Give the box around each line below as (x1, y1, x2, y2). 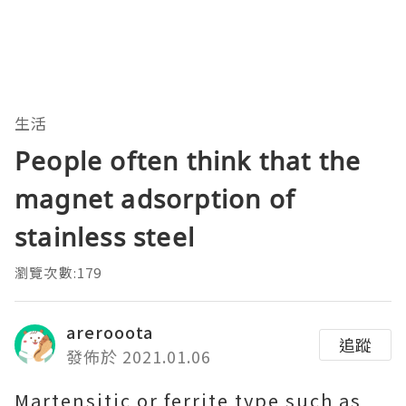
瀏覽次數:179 (14, 263, 102, 283)
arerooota (66, 320, 153, 344)
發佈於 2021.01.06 (66, 344, 211, 369)
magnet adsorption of (14, 181, 295, 217)
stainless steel (14, 219, 195, 255)
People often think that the (14, 143, 362, 179)
